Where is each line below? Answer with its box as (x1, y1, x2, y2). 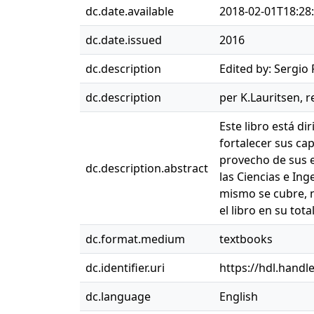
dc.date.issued (86, 32, 162, 48)
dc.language (86, 289, 151, 304)
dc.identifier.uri (86, 260, 165, 275)
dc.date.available (86, 4, 174, 19)
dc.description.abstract (86, 161, 208, 176)
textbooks (219, 231, 273, 247)
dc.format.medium (86, 231, 185, 247)
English (219, 289, 258, 304)
